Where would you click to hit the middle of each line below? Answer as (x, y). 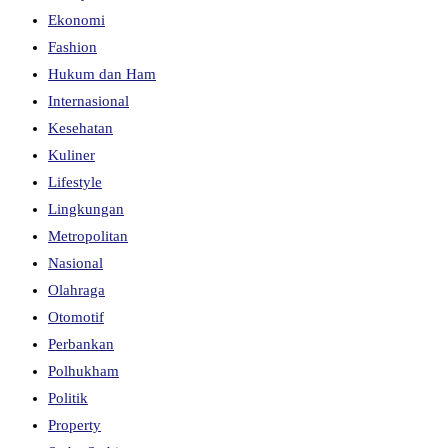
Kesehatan (80, 127)
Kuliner (71, 154)
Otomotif (76, 316)
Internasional (88, 100)
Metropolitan (88, 235)
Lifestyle (75, 181)
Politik (68, 397)
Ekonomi (76, 19)
